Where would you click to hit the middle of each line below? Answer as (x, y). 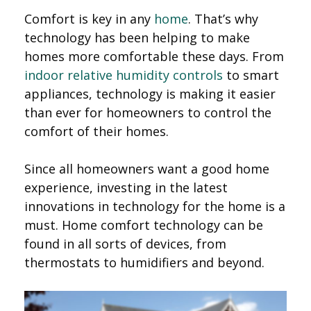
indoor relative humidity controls (124, 75)
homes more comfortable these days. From (154, 56)
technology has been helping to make (137, 37)
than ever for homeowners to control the (148, 112)
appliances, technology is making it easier (150, 93)
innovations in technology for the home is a (155, 206)
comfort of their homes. (96, 131)
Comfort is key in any (89, 18)
